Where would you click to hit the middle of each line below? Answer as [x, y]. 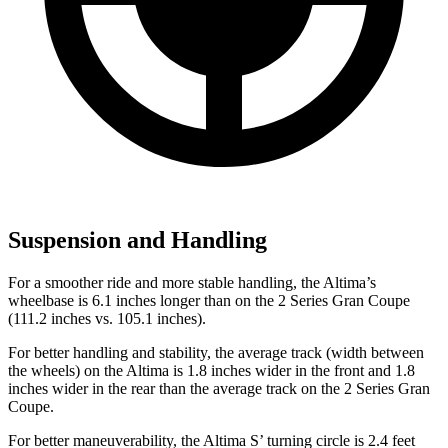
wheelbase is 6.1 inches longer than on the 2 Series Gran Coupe [209, 300]
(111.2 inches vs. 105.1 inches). [107, 318]
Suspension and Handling [137, 239]
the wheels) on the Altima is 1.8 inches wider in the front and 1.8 [211, 370]
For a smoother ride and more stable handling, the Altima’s [192, 282]
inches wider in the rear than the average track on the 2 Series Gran [219, 388]
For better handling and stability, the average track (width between [216, 352]
